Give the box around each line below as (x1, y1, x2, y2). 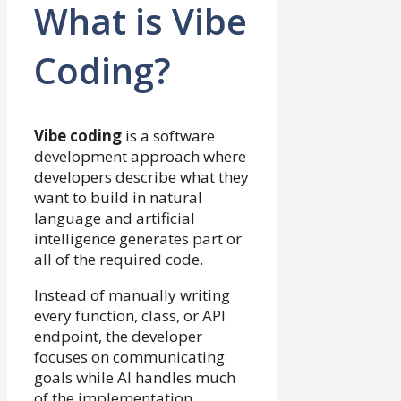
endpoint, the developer (34, 325, 202, 346)
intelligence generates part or (34, 227, 242, 249)
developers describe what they (34, 166, 249, 187)
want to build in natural (34, 186, 202, 208)
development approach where (34, 145, 246, 166)
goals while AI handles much (34, 366, 235, 388)
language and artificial (34, 207, 195, 228)
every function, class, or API (34, 304, 226, 326)
